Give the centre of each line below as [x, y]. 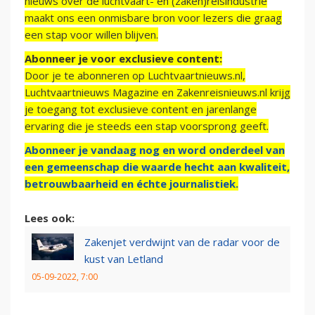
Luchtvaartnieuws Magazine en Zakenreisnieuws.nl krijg [157, 92]
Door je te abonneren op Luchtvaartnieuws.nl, [135, 76]
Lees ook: [50, 218]
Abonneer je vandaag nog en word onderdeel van [155, 150]
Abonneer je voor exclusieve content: [123, 59]
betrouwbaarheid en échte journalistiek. [131, 184]
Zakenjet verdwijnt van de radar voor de [182, 242]
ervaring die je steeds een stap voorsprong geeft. [147, 126]
